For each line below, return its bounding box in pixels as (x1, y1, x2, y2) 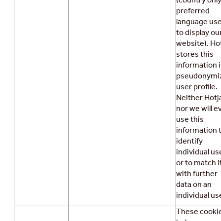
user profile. (176, 82, 218, 92)
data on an (176, 180, 212, 189)
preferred (176, 6, 210, 16)
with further (176, 169, 218, 179)
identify (176, 136, 203, 146)
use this (176, 114, 204, 124)
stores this (176, 49, 214, 59)
